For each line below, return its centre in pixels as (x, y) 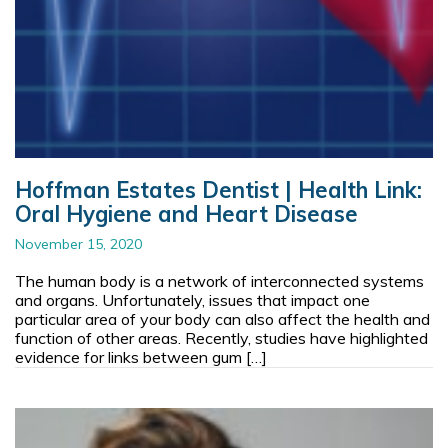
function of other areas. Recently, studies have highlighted (221, 337)
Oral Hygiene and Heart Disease (186, 213)
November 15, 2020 (78, 243)
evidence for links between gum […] (141, 356)
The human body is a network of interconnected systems (219, 280)
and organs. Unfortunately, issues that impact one (192, 299)
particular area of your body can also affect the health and (222, 318)
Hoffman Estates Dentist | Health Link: (218, 189)
